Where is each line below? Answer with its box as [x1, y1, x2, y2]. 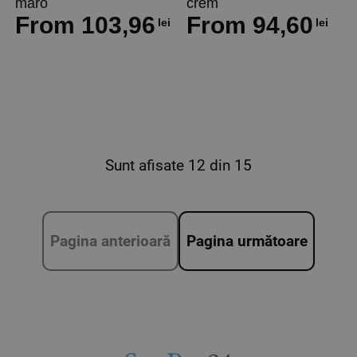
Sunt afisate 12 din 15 [104, 156, 252, 175]
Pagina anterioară [49, 231, 171, 250]
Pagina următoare [186, 231, 308, 250]
